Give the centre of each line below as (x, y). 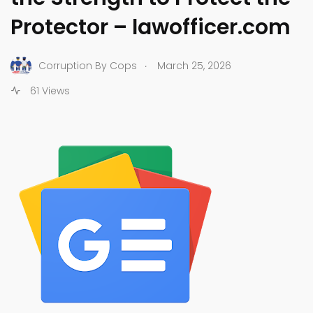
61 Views (49, 90)
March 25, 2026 (194, 66)
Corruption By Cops (88, 66)
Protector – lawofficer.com (151, 27)
